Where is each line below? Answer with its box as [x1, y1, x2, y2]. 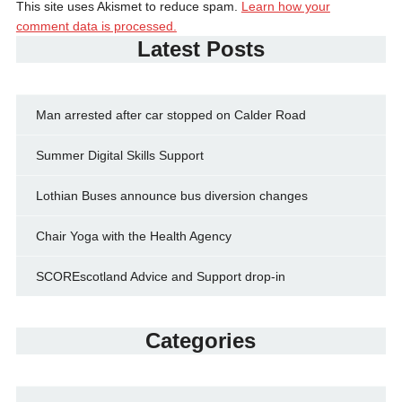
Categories [145, 328, 257, 354]
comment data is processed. [15, 19, 177, 34]
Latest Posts [136, 37, 265, 62]
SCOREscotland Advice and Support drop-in [35, 269, 285, 284]
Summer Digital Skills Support [35, 148, 204, 163]
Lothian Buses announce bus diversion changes [35, 188, 308, 204]
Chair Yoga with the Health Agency [35, 229, 232, 244]
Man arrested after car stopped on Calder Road [35, 108, 306, 123]
